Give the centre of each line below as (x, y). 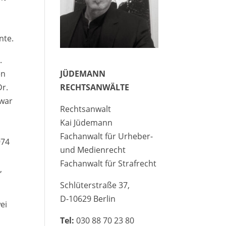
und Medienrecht (93, 150)
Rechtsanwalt (86, 109)
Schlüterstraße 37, (95, 185)
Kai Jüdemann (87, 123)
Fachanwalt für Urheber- (107, 136)
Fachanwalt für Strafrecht (108, 164)
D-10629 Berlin (88, 199)
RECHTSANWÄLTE (95, 88)
